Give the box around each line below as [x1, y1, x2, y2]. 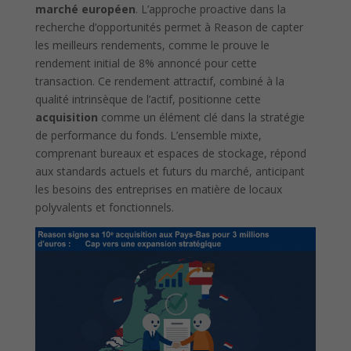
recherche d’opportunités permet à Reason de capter [34, 19, 303, 34]
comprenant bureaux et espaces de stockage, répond [34, 145, 306, 161]
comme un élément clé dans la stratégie [97, 109, 305, 125]
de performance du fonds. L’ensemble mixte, [34, 127, 262, 143]
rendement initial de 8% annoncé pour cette [34, 55, 257, 71]
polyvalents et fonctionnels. [34, 199, 174, 215]
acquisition [34, 109, 98, 125]
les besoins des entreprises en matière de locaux [34, 181, 282, 197]
